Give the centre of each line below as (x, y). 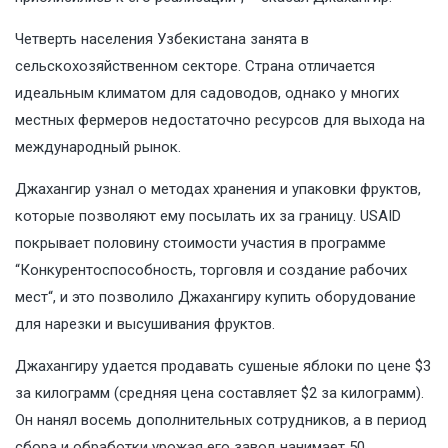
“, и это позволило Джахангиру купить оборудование (232, 297)
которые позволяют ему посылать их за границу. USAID (208, 216)
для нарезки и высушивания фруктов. (145, 324)
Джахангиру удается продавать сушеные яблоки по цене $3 (223, 366)
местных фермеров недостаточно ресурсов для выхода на (220, 120)
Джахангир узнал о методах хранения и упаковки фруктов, (218, 189)
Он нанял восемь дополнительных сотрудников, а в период (221, 420)
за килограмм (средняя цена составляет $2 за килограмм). (219, 393)
